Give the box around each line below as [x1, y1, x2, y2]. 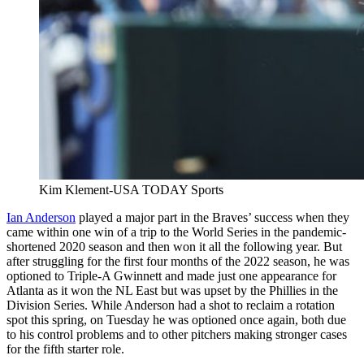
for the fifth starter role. [6, 341, 124, 356]
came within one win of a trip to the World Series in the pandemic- [6, 224, 346, 239]
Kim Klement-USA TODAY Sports [39, 182, 223, 197]
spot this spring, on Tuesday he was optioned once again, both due [6, 312, 346, 327]
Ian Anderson [6, 210, 76, 224]
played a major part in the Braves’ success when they [76, 210, 349, 224]
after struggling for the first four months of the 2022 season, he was [6, 253, 349, 268]
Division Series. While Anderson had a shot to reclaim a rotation [6, 297, 335, 312]
